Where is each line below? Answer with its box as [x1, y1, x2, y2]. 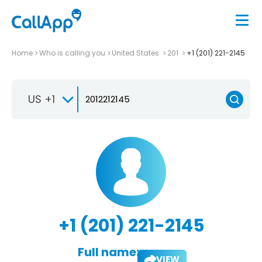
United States [112, 47, 161, 58]
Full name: [77, 243, 139, 260]
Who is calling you [39, 47, 105, 58]
